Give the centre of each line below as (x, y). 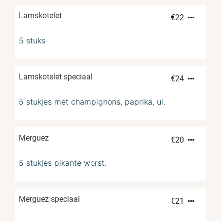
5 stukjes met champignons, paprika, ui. (92, 102)
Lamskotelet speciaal (56, 77)
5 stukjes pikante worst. (63, 163)
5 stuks (32, 41)
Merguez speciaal (49, 199)
